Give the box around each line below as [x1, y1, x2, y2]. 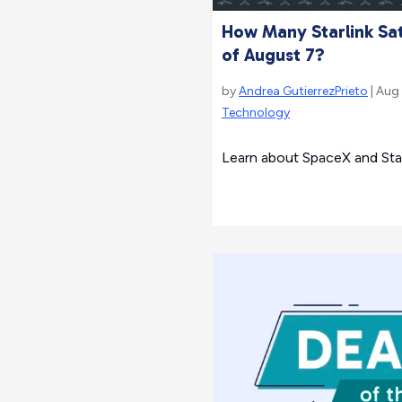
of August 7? [222, 43, 325, 66]
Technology [222, 104, 290, 120]
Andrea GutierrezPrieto [239, 83, 368, 99]
